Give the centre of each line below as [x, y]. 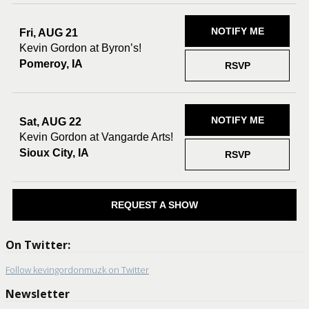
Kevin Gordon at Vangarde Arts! [96, 137]
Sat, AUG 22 [50, 121]
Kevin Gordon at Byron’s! [80, 48]
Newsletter [38, 294]
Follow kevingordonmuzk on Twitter [77, 270]
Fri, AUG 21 [49, 32]
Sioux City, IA [54, 152]
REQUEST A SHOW [154, 205]
